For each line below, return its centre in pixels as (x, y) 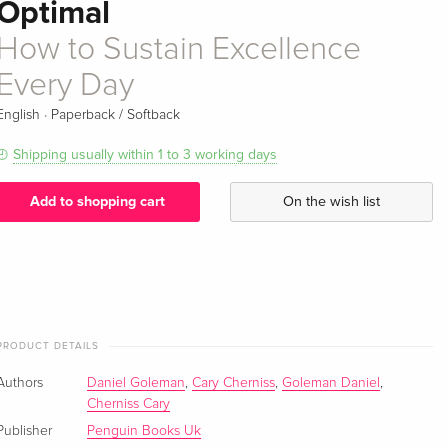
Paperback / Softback (116, 114)
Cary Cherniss (234, 382)
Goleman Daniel (331, 382)
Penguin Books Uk (144, 430)
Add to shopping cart (98, 202)
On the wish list (331, 202)
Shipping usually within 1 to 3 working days (145, 154)
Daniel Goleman (136, 382)
